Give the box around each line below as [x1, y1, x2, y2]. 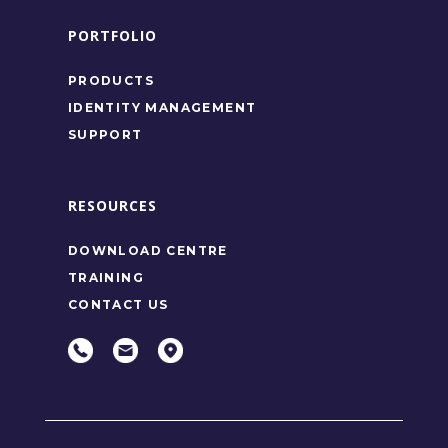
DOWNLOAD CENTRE [67, 242, 228, 258]
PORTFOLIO [67, 25, 157, 45]
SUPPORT [67, 126, 143, 142]
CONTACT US [67, 296, 169, 312]
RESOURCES [67, 195, 157, 215]
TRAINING [67, 269, 144, 285]
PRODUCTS [67, 72, 154, 88]
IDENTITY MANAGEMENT [67, 99, 257, 115]
